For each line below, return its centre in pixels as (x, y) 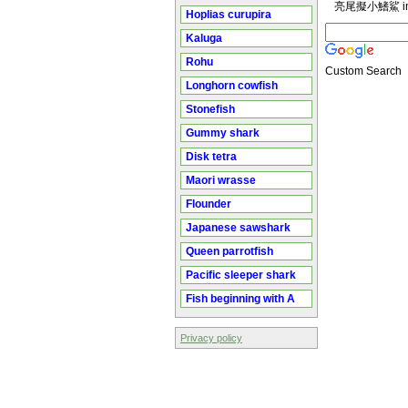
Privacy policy (211, 338)
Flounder (209, 204)
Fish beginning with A (240, 299)
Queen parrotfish (229, 251)
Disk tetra (211, 157)
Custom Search (363, 71)
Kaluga (204, 38)
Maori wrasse (221, 180)
